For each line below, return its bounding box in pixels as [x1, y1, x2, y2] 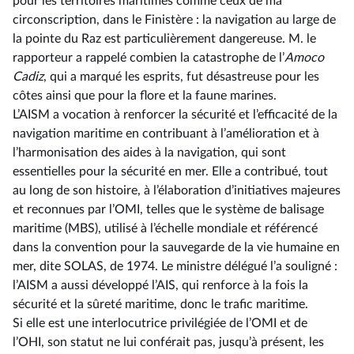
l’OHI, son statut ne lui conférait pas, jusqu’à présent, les [13, 336, 324, 348]
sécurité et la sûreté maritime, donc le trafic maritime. [13, 298, 308, 311]
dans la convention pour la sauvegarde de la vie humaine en [13, 241, 340, 254]
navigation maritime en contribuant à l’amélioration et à [13, 127, 319, 140]
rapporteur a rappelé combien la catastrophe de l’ [13, 51, 284, 64]
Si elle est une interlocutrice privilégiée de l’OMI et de [13, 317, 307, 330]
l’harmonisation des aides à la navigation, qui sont [13, 146, 286, 159]
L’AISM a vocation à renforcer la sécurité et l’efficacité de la [13, 108, 337, 121]
